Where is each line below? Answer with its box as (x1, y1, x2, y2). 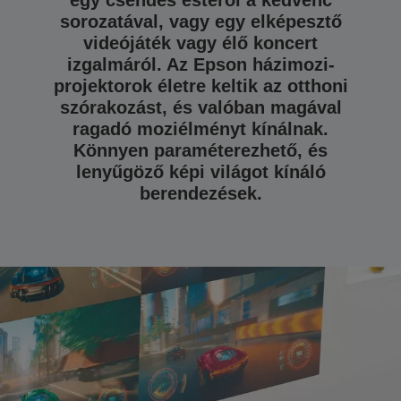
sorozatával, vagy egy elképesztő (59, 12, 342, 31)
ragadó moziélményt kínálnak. (73, 119, 328, 139)
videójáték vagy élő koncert (83, 33, 318, 53)
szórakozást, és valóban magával (59, 98, 342, 117)
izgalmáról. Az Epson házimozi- (66, 55, 335, 74)
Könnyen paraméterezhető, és (73, 141, 328, 160)
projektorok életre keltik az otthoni (53, 76, 348, 96)
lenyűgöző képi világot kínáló (75, 162, 326, 182)
